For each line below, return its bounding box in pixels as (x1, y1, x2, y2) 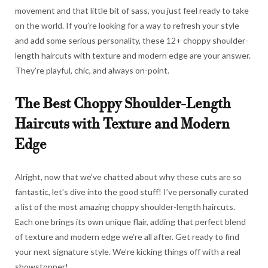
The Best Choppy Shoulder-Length (15, 95, 231, 113)
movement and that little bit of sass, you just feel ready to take (15, 5, 249, 16)
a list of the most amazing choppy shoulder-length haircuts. (15, 201, 235, 212)
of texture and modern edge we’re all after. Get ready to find (15, 231, 239, 242)
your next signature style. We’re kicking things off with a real (15, 246, 240, 257)
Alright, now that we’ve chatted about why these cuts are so (15, 171, 242, 182)
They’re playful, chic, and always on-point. (15, 65, 169, 76)
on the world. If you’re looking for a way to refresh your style (15, 20, 239, 31)
